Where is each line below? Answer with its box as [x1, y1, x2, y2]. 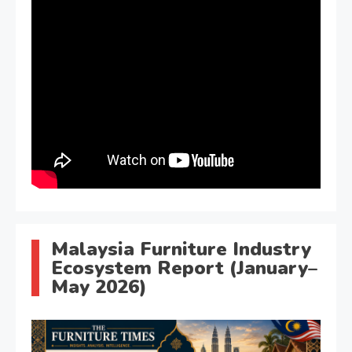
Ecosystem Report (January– [51, 255, 317, 281]
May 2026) [51, 274, 147, 300]
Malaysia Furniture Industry [51, 236, 311, 262]
